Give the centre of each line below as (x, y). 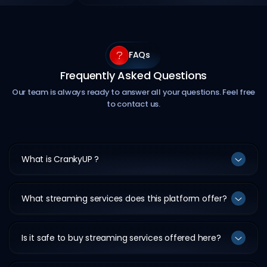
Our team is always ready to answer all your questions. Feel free (133, 92)
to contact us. (133, 104)
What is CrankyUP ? (60, 159)
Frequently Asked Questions (133, 75)
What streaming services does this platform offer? (124, 198)
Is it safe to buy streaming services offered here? (121, 237)
